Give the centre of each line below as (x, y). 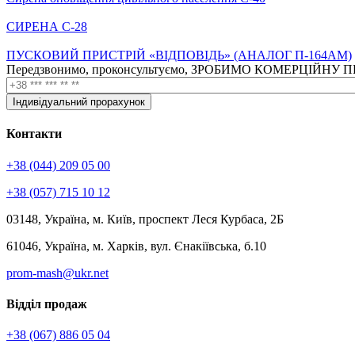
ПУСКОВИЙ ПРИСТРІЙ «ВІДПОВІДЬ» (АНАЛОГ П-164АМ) (179, 55)
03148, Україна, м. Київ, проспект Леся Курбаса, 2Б (145, 219)
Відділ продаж (47, 303)
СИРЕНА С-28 (47, 27)
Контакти (34, 134)
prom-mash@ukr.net (57, 273)
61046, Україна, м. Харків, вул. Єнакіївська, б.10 (136, 246)
